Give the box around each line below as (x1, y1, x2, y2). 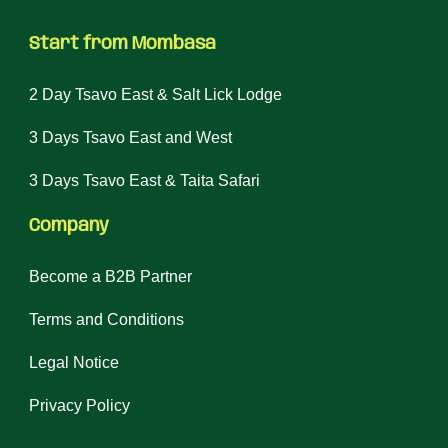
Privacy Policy (29, 397, 130, 414)
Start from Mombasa (29, 35, 216, 53)
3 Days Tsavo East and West (29, 129, 232, 146)
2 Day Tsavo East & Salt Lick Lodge (29, 86, 282, 103)
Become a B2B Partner (29, 268, 192, 285)
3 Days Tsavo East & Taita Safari (29, 172, 260, 189)
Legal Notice (29, 354, 119, 371)
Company (29, 217, 109, 235)
